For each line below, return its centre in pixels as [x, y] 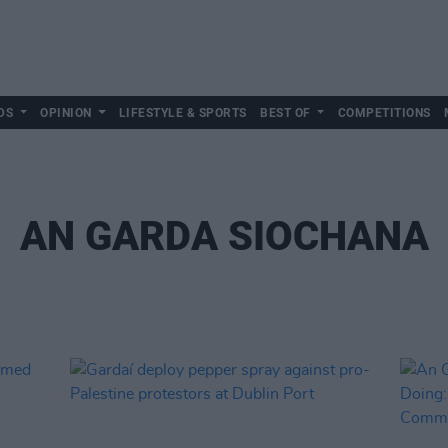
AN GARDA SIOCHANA [224, 236]
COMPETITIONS [384, 113]
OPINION [66, 113]
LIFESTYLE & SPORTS [182, 113]
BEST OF [285, 113]
